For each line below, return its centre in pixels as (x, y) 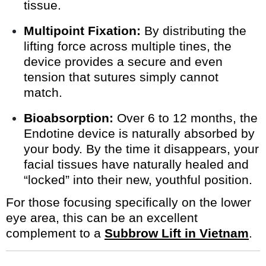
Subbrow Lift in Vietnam (177, 233)
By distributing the (194, 31)
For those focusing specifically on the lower (129, 202)
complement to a (55, 233)
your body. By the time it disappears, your (141, 149)
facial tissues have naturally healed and (136, 164)
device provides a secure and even (123, 62)
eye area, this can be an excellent (102, 218)
